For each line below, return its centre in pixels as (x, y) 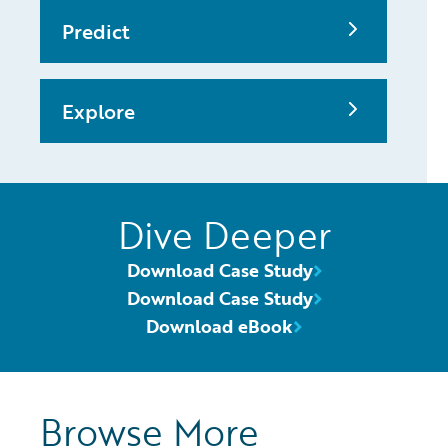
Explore (98, 111)
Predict (96, 31)
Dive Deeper (224, 235)
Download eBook (219, 326)
